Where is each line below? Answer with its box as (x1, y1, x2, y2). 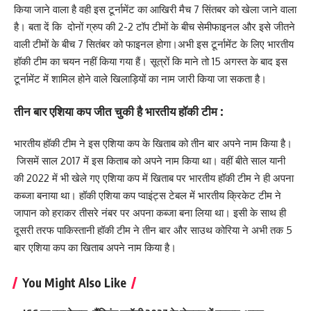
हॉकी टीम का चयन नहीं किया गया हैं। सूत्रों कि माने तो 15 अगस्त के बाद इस (14, 55, 287, 68)
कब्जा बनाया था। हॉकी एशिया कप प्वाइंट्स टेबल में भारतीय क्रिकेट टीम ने (14, 189, 281, 202)
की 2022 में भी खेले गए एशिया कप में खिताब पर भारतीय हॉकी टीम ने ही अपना (14, 171, 294, 185)
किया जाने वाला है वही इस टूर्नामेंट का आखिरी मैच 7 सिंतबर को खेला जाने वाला (14, 3, 296, 16)
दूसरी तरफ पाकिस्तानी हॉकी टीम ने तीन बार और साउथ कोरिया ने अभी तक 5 (14, 224, 292, 237)
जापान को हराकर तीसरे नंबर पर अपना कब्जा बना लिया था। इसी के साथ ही (14, 206, 286, 219)
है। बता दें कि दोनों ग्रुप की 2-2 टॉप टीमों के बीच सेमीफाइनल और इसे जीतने (14, 20, 295, 33)
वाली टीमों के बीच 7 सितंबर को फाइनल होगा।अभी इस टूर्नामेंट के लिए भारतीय (14, 37, 294, 51)
